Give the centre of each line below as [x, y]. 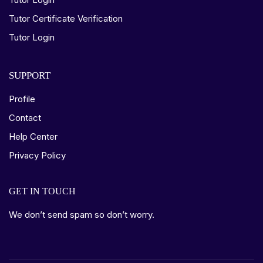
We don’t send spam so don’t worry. [82, 215]
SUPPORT [30, 75]
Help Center [33, 136]
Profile [22, 99]
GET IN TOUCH [42, 191]
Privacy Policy [37, 155]
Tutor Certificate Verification [66, 18]
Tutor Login [32, 37]
